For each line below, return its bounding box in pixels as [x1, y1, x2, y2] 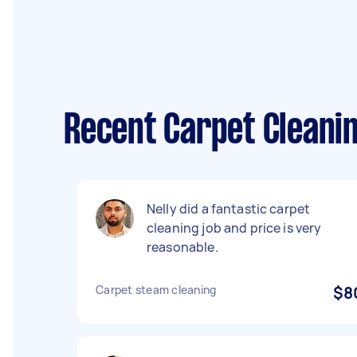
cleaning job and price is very [147, 219, 322, 237]
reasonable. [147, 238, 218, 256]
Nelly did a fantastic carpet [147, 200, 311, 218]
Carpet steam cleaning [96, 282, 217, 297]
